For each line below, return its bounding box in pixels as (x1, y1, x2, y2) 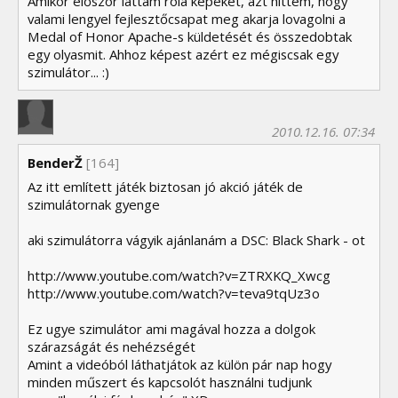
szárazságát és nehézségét (28, 338, 195, 356)
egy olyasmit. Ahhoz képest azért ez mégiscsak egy (28, 44, 338, 63)
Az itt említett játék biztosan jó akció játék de (28, 178, 303, 196)
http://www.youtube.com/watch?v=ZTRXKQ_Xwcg (28, 267, 330, 285)
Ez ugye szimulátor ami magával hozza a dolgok (28, 320, 315, 338)
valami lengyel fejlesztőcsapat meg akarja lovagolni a (28, 9, 346, 28)
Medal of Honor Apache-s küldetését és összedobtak (28, 27, 352, 45)
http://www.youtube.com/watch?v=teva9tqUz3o (28, 284, 320, 303)
